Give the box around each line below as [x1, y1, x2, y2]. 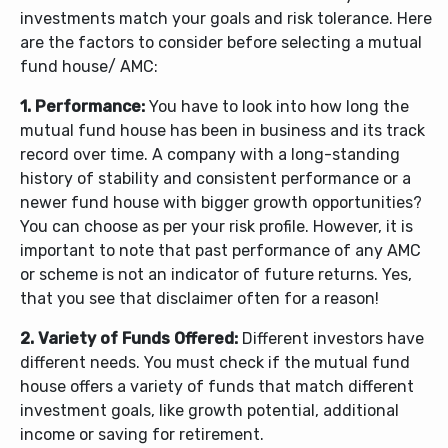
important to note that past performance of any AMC [20, 241, 421, 261]
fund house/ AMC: [20, 57, 158, 77]
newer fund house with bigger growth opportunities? [20, 193, 422, 213]
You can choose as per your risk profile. [20, 217, 313, 237]
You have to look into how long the [145, 97, 409, 117]
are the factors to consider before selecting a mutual [20, 33, 422, 53]
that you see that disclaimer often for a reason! [20, 289, 379, 309]
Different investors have [238, 329, 424, 349]
